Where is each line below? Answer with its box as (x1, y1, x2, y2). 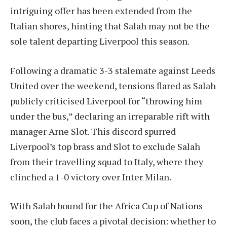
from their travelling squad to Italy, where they (10, 155, 203, 168)
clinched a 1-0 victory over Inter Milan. (10, 170, 171, 183)
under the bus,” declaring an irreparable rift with (10, 109, 210, 122)
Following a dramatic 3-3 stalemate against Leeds (10, 64, 215, 77)
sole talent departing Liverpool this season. (10, 34, 190, 47)
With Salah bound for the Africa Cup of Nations (10, 200, 203, 212)
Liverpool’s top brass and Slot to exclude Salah (10, 140, 200, 153)
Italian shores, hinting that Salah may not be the (10, 19, 210, 32)
